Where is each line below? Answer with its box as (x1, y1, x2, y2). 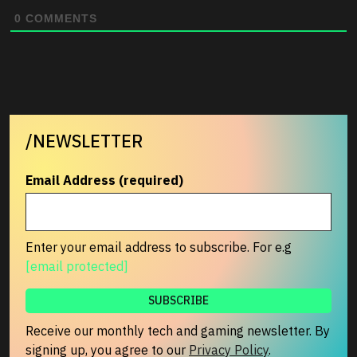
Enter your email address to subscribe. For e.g (25, 238, 292, 255)
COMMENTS (22, 11, 97, 25)
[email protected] (25, 257, 128, 274)
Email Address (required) (25, 171, 183, 188)
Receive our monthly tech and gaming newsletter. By (25, 322, 330, 339)
